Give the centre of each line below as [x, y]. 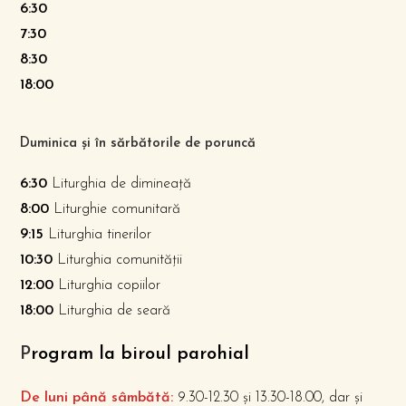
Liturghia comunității [118, 260]
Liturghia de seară [112, 311]
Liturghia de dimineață [120, 184]
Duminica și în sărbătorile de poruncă [138, 144]
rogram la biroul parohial [140, 354]
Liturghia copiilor [107, 285]
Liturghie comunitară [115, 209]
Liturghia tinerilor [98, 235]
